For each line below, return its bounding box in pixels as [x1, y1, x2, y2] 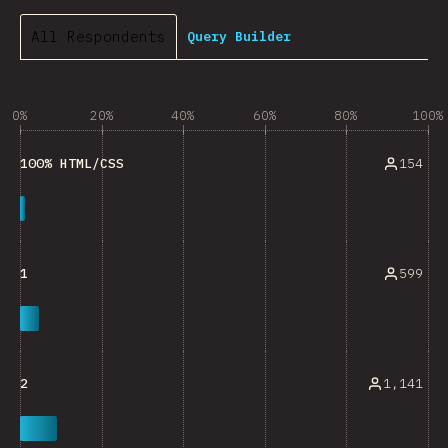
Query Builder [187, 27, 291, 45]
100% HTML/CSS [20, 155, 124, 172]
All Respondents [31, 27, 166, 46]
